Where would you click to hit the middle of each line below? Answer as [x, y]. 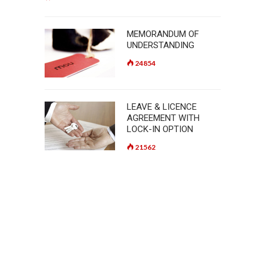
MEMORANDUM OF [163, 34]
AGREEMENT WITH [163, 118]
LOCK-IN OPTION [160, 129]
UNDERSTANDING [161, 45]
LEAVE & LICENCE [162, 107]
